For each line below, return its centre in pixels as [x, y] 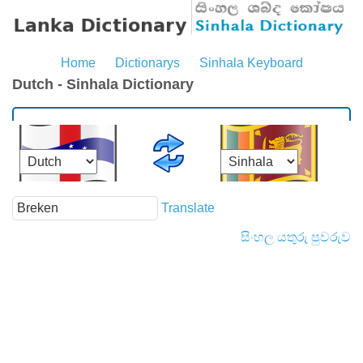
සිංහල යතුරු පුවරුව [296, 237]
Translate [188, 207]
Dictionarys [147, 63]
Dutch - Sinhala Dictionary [103, 85]
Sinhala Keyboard [251, 63]
